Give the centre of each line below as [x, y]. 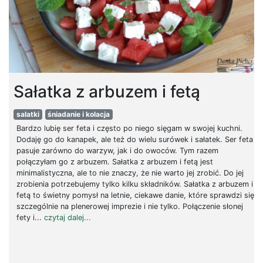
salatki [28, 114]
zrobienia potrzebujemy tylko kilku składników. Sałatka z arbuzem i [134, 184]
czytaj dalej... [67, 217]
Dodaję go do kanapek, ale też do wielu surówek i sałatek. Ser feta [134, 139]
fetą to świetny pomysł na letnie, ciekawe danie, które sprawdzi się [135, 195]
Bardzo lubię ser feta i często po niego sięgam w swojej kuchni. [129, 128]
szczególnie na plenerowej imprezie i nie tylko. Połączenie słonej [129, 206]
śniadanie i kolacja [79, 114]
